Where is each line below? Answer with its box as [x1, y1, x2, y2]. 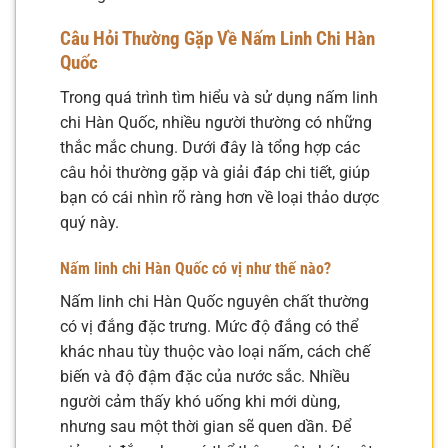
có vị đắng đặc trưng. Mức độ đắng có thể [60, 316, 358, 336]
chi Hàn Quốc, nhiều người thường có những [60, 113, 372, 133]
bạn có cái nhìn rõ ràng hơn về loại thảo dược [60, 188, 379, 208]
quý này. [60, 213, 119, 233]
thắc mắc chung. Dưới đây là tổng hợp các [60, 138, 360, 158]
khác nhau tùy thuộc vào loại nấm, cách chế [60, 341, 370, 361]
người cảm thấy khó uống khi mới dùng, [60, 391, 340, 411]
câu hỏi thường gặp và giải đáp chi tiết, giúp [60, 163, 370, 183]
